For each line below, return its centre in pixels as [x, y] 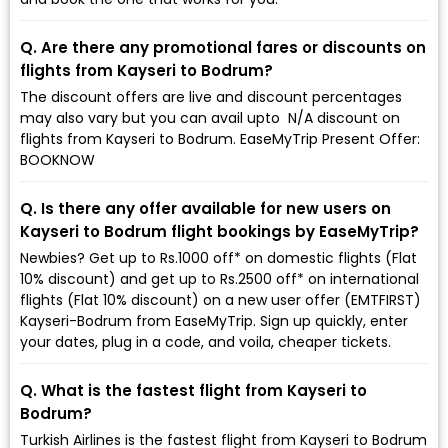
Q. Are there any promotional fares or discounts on [223, 47]
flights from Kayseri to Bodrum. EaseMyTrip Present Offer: [220, 138]
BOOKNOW [57, 159]
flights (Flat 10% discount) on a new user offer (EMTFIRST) [220, 299]
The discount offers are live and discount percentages [211, 96]
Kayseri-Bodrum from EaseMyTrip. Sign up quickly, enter [214, 320]
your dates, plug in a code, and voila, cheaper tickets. [205, 341]
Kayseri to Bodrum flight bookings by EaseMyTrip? [219, 231]
